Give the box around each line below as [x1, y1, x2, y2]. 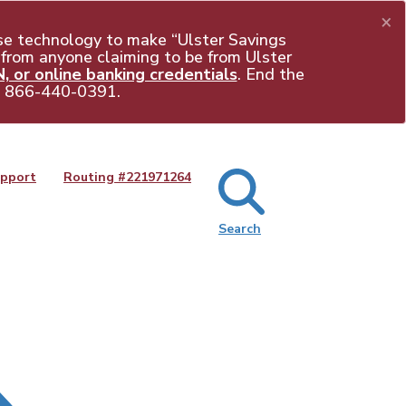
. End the [237, 63, 304, 85]
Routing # [63, 169, 126, 186]
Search [218, 220, 261, 237]
